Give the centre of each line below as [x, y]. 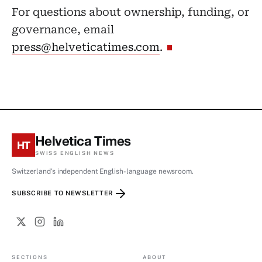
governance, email [63, 30]
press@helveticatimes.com [86, 47]
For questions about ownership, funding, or [131, 12]
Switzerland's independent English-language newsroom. [103, 171]
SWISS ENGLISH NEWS [75, 153]
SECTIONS [30, 257]
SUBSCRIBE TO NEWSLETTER [63, 193]
